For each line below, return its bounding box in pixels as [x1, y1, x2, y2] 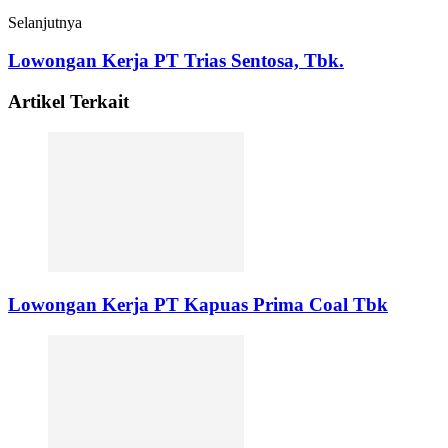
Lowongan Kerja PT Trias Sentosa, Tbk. [8, 50, 344, 72]
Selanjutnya [8, 13, 82, 31]
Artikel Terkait [8, 90, 129, 112]
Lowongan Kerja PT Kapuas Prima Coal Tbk [8, 294, 388, 316]
